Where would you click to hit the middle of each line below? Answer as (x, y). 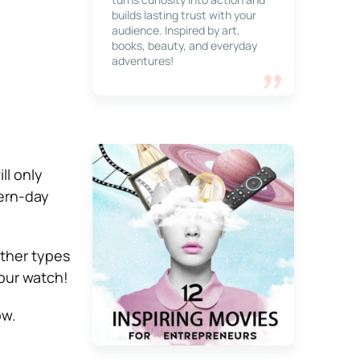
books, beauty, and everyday (184, 45)
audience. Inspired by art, (176, 30)
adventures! (142, 61)
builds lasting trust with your (184, 15)
